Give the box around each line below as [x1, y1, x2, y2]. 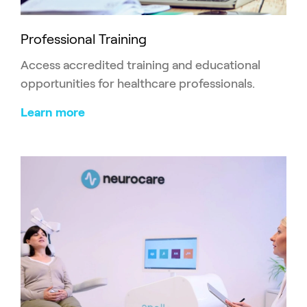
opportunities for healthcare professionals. [21, 76, 255, 90]
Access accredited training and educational [21, 58, 260, 72]
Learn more [21, 105, 85, 119]
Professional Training [21, 31, 147, 47]
